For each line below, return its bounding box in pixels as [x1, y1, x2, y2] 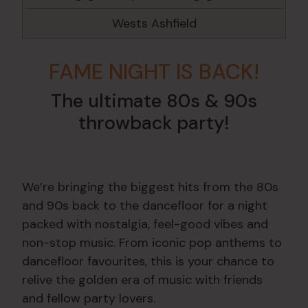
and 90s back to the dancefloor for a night [22, 197, 267, 214]
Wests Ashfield [111, 14, 197, 32]
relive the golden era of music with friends [22, 271, 263, 288]
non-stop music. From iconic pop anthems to [22, 234, 282, 251]
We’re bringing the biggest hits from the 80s [22, 178, 278, 195]
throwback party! [78, 111, 230, 135]
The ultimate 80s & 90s [51, 89, 257, 113]
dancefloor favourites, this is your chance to [22, 252, 274, 269]
